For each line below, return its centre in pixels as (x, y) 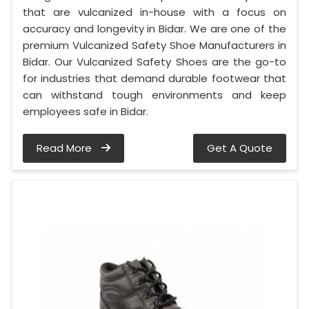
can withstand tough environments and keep (154, 94)
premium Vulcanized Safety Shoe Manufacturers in (154, 45)
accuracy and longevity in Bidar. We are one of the (154, 28)
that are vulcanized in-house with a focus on (154, 12)
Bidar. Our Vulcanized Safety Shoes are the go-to (154, 61)
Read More (66, 148)
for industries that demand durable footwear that (154, 78)
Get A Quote (240, 148)
